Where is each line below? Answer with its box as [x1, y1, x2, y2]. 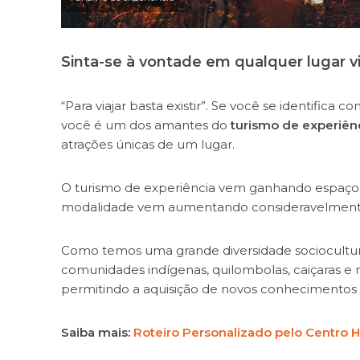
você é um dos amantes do [60, 117, 231, 133]
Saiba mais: [60, 324, 130, 340]
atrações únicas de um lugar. [60, 136, 235, 152]
